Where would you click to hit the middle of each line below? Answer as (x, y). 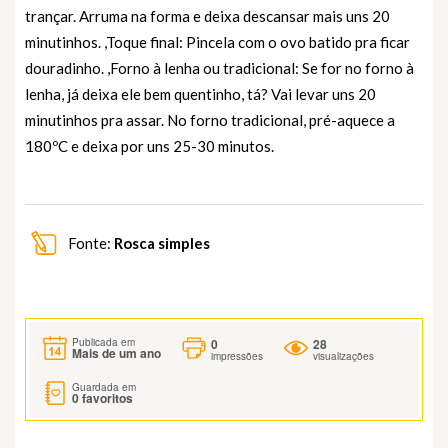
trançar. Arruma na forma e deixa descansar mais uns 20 (207, 15)
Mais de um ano (116, 353)
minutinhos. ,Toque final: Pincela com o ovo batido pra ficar (217, 41)
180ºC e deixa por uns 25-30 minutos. (149, 145)
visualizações (343, 355)
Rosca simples (162, 242)
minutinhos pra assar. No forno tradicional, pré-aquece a (210, 119)
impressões (237, 355)
